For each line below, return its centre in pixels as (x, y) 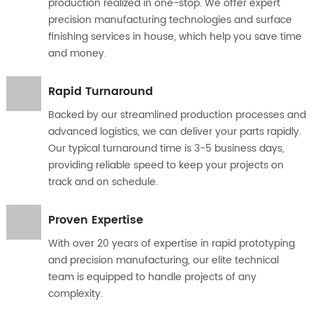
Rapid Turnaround (100, 91)
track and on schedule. (103, 182)
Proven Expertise (95, 220)
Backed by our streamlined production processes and (177, 115)
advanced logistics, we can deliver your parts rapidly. (174, 131)
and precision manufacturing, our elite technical (163, 260)
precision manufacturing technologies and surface (170, 20)
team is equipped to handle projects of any (152, 277)
